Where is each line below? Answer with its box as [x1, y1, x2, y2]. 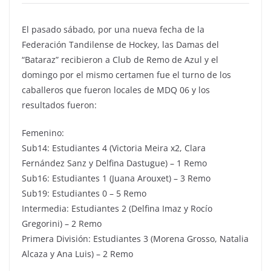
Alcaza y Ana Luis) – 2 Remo [22, 248, 133, 260]
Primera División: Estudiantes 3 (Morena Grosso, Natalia [22, 233, 249, 244]
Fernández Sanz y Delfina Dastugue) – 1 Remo [22, 157, 207, 169]
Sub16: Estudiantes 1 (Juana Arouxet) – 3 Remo [22, 172, 211, 184]
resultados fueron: [22, 99, 97, 111]
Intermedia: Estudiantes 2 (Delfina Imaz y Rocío [22, 203, 212, 214]
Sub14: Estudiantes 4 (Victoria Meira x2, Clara [22, 142, 206, 154]
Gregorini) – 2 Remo [22, 218, 102, 229]
